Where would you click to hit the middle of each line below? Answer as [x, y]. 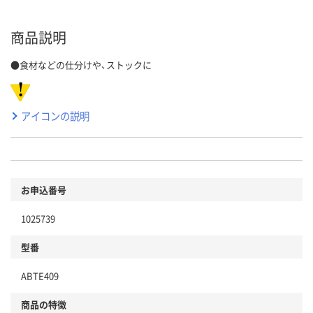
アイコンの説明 [55, 115]
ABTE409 [40, 275]
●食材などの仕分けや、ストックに [81, 64]
